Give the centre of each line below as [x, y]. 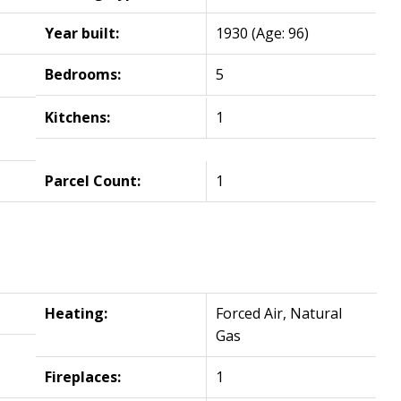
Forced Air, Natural [279, 314]
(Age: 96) [281, 34]
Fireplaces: [83, 377]
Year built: [82, 34]
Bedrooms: [83, 75]
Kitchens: [78, 118]
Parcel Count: [93, 181]
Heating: [77, 314]
